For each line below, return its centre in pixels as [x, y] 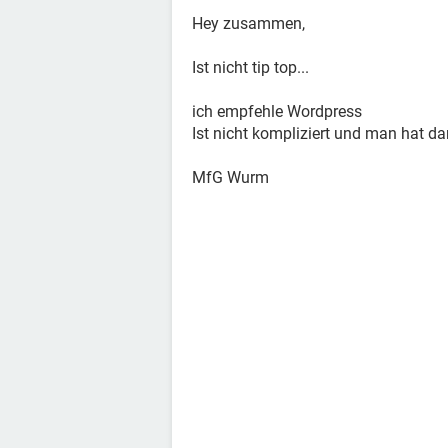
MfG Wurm [230, 177]
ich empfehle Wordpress [277, 111]
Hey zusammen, [248, 23]
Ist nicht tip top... [250, 67]
